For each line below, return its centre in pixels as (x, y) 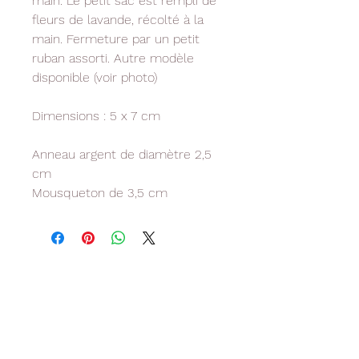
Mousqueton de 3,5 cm (100, 193)
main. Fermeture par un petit (116, 39)
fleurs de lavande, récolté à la (118, 20)
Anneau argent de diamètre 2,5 (122, 155)
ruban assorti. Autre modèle (113, 58)
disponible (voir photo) (95, 78)
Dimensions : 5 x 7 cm (96, 116)
